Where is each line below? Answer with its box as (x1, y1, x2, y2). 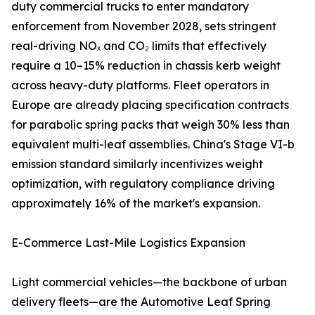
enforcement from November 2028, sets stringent (11, 19, 276, 34)
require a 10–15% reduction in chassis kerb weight (11, 58, 281, 73)
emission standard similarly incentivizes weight (11, 157, 263, 172)
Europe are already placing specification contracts (11, 98, 289, 112)
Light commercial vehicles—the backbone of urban (11, 275, 287, 290)
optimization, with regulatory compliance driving (11, 176, 275, 191)
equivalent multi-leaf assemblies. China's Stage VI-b (11, 137, 295, 152)
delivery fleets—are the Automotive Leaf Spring (11, 295, 271, 309)
